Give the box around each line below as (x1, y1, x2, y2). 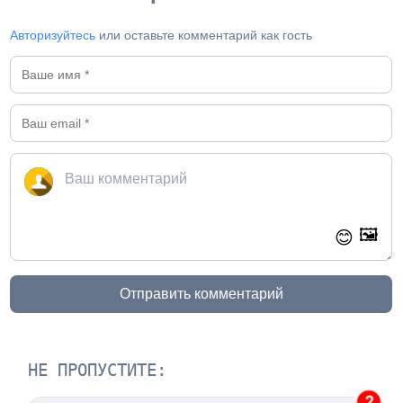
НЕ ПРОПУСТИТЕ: (28, 360, 167, 381)
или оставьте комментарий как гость (95, 28, 313, 43)
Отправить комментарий (119, 286, 283, 302)
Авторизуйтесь (10, 28, 96, 43)
